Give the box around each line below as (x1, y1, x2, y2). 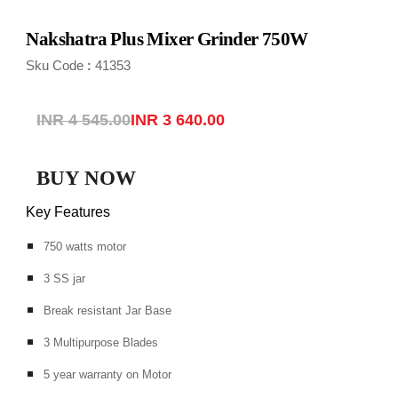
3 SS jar (44, 271, 86, 285)
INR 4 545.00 (36, 111, 131, 130)
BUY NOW (36, 166, 137, 189)
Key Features (26, 203, 111, 219)
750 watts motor (44, 239, 127, 253)
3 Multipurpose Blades (44, 335, 159, 349)
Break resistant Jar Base (44, 303, 172, 317)
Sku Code (26, 58, 84, 74)
